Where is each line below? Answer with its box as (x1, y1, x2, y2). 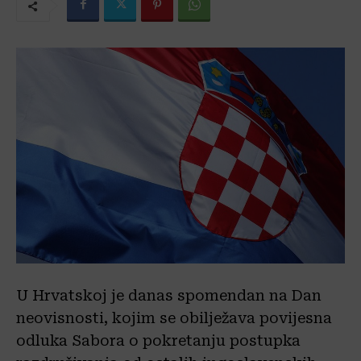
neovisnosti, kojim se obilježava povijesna (16, 309, 332, 327)
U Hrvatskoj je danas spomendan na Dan (16, 287, 322, 305)
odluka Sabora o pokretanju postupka (16, 332, 301, 350)
